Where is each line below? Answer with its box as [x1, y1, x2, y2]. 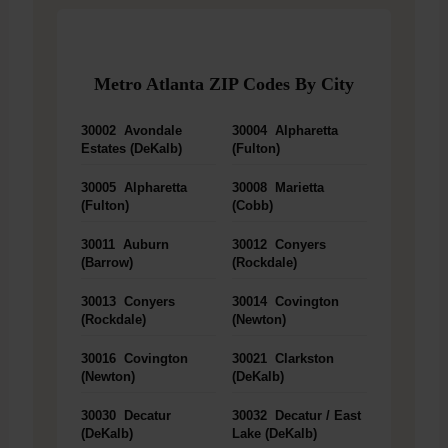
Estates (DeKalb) [80, 141, 182, 157]
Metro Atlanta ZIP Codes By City [94, 74, 354, 95]
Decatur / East [271, 408, 361, 424]
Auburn [118, 237, 169, 253]
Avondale [119, 123, 182, 139]
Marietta [271, 180, 324, 196]
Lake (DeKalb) [232, 426, 317, 442]
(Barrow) [80, 255, 133, 271]
